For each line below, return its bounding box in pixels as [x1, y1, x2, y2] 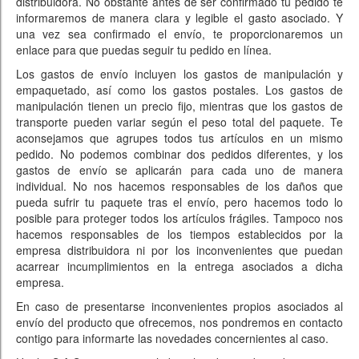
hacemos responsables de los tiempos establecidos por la [16, 226, 343, 242]
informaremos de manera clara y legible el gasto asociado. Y [16, 10, 343, 26]
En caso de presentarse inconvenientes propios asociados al [16, 298, 343, 314]
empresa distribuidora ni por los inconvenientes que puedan [16, 242, 343, 258]
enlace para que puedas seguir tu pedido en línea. [16, 42, 272, 58]
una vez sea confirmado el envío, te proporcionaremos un [16, 26, 343, 42]
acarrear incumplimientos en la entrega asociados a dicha [16, 258, 343, 274]
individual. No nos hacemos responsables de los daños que [16, 178, 343, 194]
